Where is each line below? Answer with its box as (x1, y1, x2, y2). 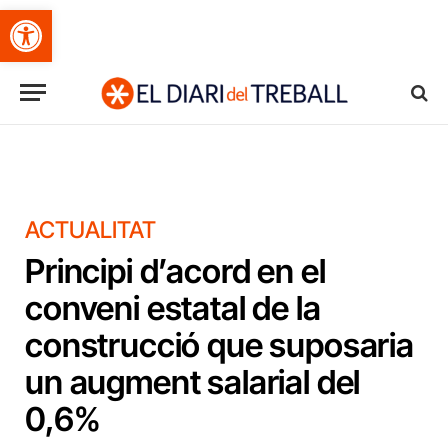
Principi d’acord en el (25, 251, 326, 291)
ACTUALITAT (25, 216, 156, 244)
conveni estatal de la (25, 288, 321, 328)
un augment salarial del (25, 362, 361, 402)
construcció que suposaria (25, 325, 414, 365)
